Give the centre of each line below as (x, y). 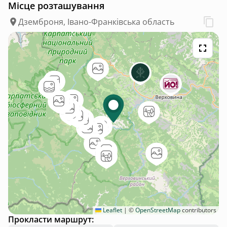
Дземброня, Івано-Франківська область (96, 22)
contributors (198, 210)
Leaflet (112, 210)
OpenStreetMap (158, 210)
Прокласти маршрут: (51, 220)
